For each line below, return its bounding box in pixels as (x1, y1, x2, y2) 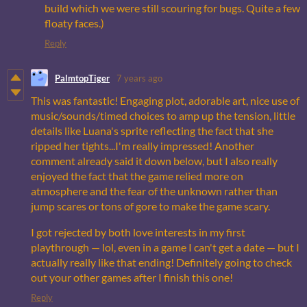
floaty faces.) (45, 16, 104, 30)
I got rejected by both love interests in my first (31, 225, 245, 239)
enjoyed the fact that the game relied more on (31, 169, 243, 183)
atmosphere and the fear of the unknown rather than (31, 184, 278, 198)
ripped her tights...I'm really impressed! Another (31, 139, 254, 153)
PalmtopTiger (55, 72, 110, 84)
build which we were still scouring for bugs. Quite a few (45, 1, 300, 15)
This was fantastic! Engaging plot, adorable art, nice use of (31, 94, 299, 108)
